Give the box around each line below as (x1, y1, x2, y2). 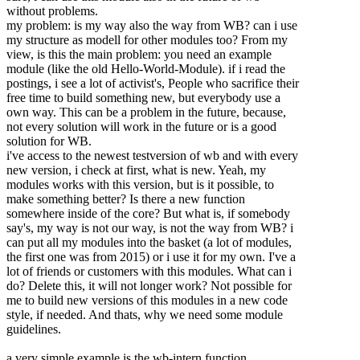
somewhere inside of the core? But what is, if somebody (6, 207, 290, 221)
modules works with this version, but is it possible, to (6, 178, 274, 192)
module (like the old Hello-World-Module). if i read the (6, 62, 285, 76)
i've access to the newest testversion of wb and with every (6, 149, 298, 163)
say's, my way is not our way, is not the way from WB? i (6, 221, 293, 235)
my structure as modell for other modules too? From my (6, 33, 288, 47)
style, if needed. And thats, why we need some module (6, 308, 283, 322)
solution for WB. (6, 134, 92, 149)
